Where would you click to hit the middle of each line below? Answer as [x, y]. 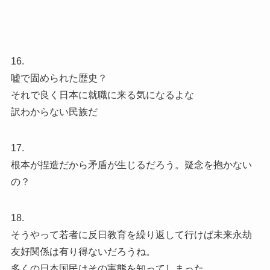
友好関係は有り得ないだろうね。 [83, 251]
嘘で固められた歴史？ [59, 78]
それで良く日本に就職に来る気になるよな [102, 95]
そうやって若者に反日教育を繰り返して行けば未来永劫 [131, 234]
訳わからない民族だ [54, 111]
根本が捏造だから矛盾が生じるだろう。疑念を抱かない [131, 165]
